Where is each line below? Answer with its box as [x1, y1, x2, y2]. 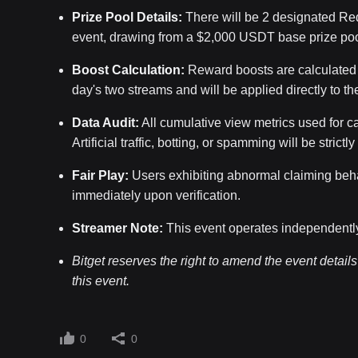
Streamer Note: [72, 221, 163, 235]
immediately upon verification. [72, 189, 241, 202]
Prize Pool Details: [72, 10, 182, 24]
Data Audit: [72, 116, 139, 129]
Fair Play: [72, 169, 129, 182]
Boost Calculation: [72, 63, 185, 77]
